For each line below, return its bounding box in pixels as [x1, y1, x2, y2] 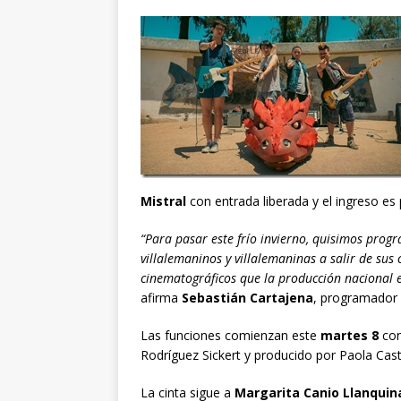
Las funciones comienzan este [141, 326, 320, 344]
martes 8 [320, 326, 382, 344]
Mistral [141, 192, 186, 209]
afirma [141, 288, 182, 306]
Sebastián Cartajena [182, 288, 313, 306]
